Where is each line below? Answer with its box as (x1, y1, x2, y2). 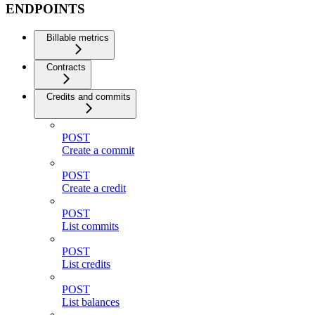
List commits (62, 220, 119, 233)
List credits (62, 258, 110, 271)
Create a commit (62, 144, 134, 157)
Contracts (46, 62, 86, 73)
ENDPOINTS (6, 1, 85, 17)
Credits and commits (46, 91, 131, 103)
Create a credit (62, 182, 126, 195)
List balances (62, 296, 120, 309)
